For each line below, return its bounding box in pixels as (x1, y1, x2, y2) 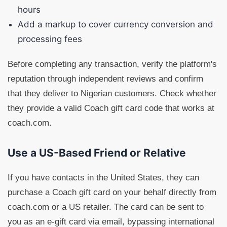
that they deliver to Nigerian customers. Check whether (8, 89, 216, 98)
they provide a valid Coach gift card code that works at (8, 103, 214, 113)
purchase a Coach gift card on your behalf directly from (8, 187, 216, 197)
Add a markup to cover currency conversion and (18, 19, 213, 29)
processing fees (18, 34, 82, 44)
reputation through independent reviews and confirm (8, 74, 203, 84)
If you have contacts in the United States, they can (8, 173, 199, 182)
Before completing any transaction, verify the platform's (8, 59, 217, 69)
